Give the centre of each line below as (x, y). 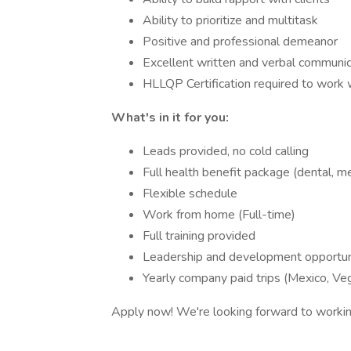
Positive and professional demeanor (240, 42)
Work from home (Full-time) (219, 215)
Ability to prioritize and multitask (230, 20)
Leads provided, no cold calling (226, 151)
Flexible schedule (190, 194)
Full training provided (199, 236)
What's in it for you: (170, 118)
